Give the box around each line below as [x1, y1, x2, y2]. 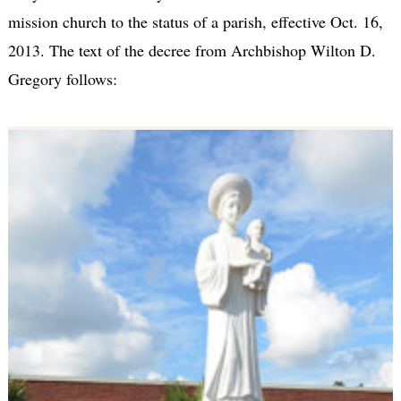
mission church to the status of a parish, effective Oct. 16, [7, 10, 383, 32]
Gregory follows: [7, 67, 117, 90]
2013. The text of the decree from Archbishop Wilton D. [7, 38, 376, 61]
